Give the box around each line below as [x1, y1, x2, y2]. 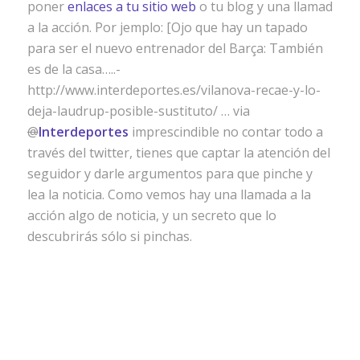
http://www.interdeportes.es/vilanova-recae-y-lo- [27, 80, 321, 99]
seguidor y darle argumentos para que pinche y [27, 164, 313, 182]
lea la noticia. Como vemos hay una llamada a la [27, 185, 311, 203]
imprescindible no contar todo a [131, 122, 323, 141]
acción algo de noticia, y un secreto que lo [27, 206, 276, 224]
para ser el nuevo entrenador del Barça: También [27, 39, 323, 57]
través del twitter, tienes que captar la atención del [27, 143, 330, 162]
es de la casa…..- [27, 59, 121, 78]
